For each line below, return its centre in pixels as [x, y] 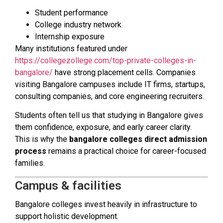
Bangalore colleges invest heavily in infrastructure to [106, 204]
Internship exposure [70, 36]
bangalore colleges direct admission [138, 139]
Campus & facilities [68, 185]
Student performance [71, 12]
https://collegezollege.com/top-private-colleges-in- [106, 60]
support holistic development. [67, 216]
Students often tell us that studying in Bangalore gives [109, 115]
